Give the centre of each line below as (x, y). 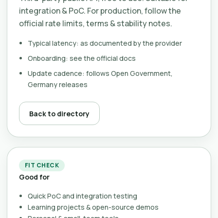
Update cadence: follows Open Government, (100, 73)
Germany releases (58, 84)
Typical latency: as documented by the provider (105, 43)
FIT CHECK (42, 165)
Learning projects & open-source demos (93, 207)
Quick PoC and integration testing (82, 196)
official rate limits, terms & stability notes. (96, 23)
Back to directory (59, 113)
